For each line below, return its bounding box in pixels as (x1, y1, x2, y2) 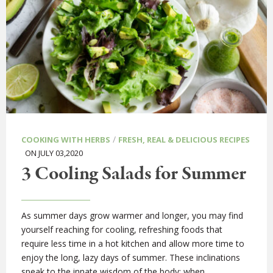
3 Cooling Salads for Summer (21, 161, 246, 188)
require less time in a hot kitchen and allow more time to (21, 238, 244, 250)
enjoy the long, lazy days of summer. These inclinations (21, 252, 240, 264)
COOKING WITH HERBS (21, 134, 110, 146)
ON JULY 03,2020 (21, 147, 83, 159)
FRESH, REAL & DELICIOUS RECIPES (118, 134, 250, 146)
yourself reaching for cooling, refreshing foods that (21, 224, 222, 236)
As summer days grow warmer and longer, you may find (21, 210, 243, 222)
